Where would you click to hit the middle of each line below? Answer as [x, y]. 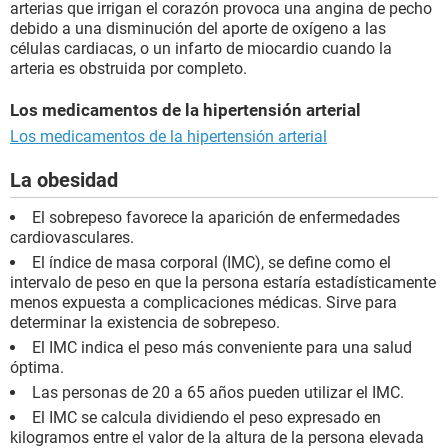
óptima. [37, 368]
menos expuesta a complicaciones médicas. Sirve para [203, 303]
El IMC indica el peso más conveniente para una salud [222, 348]
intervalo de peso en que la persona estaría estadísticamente [223, 283]
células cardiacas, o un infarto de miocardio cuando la [201, 49]
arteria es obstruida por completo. [128, 69]
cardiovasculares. [72, 238]
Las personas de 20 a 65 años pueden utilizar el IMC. [218, 393]
